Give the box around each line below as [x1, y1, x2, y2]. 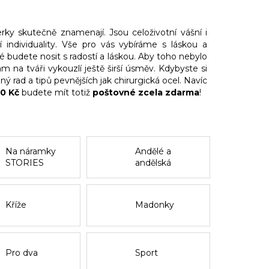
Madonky [134, 199, 174, 211]
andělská [134, 157, 171, 168]
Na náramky [5, 145, 56, 157]
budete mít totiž [19, 86, 92, 98]
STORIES [5, 157, 44, 168]
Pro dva [5, 247, 38, 259]
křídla [134, 168, 157, 180]
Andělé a [134, 145, 171, 157]
